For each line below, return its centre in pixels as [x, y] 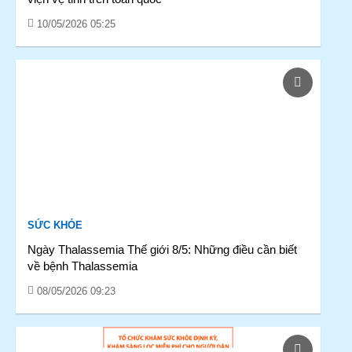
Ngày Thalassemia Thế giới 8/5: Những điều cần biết [162, 249]
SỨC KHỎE [55, 225]
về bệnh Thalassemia [82, 266]
